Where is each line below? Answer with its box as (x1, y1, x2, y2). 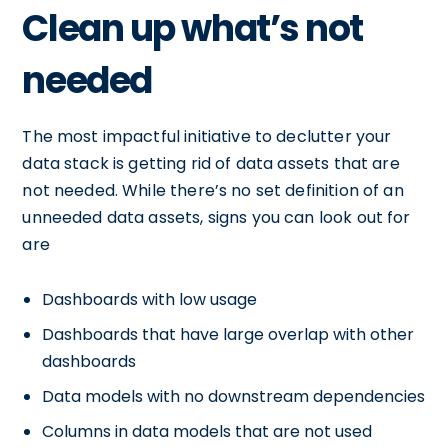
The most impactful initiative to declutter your (22, 125, 392, 149)
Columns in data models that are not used (42, 420, 373, 444)
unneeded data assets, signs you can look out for (22, 206, 411, 230)
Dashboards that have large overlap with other (42, 323, 415, 347)
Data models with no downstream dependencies (42, 385, 426, 409)
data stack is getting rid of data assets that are (22, 152, 400, 176)
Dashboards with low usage (42, 288, 258, 312)
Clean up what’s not (22, 3, 364, 55)
